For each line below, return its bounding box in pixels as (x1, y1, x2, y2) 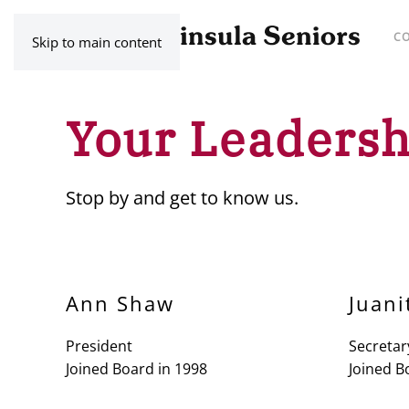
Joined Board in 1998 (66, 359, 207, 379)
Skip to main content (32, 33, 162, 51)
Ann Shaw (66, 289, 174, 317)
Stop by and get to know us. (66, 185, 299, 210)
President (66, 336, 132, 356)
